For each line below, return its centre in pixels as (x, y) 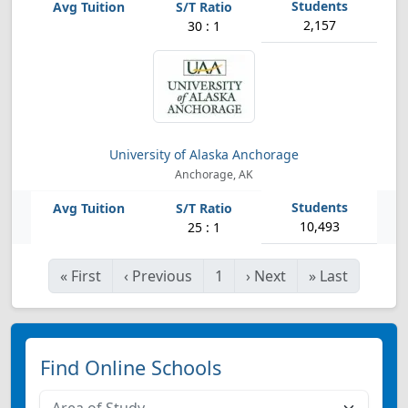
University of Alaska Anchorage (204, 154)
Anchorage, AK (213, 174)
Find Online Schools (131, 367)
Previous (162, 276)
